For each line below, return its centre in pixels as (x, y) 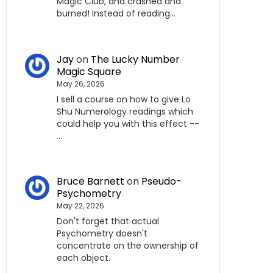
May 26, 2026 (81, 83)
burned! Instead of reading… (116, 14)
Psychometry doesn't (102, 234)
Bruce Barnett (90, 182)
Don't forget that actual (108, 222)
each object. (83, 258)
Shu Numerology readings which (125, 111)
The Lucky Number (135, 59)
